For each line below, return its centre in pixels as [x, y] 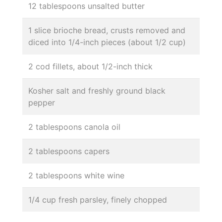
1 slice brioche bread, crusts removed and [107, 30]
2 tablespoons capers [69, 151]
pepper [42, 102]
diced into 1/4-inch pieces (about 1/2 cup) [107, 42]
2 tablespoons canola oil [74, 127]
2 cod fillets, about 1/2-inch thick [90, 66]
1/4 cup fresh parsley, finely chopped [98, 199]
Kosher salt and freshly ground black [97, 90]
